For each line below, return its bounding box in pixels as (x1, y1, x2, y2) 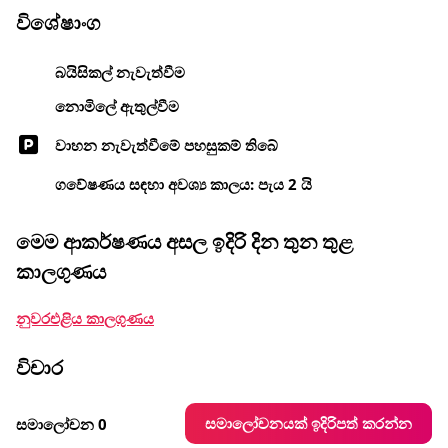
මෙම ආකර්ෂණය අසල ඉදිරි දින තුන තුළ (16, 231, 353, 253)
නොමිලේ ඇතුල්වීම (55, 95, 179, 116)
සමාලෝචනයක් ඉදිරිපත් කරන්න (205, 413, 412, 433)
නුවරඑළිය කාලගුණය (16, 308, 154, 328)
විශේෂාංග (16, 12, 100, 34)
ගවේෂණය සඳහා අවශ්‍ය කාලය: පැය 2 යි (55, 173, 312, 194)
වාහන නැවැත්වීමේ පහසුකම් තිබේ (55, 134, 278, 155)
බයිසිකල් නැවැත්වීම (55, 62, 185, 82)
